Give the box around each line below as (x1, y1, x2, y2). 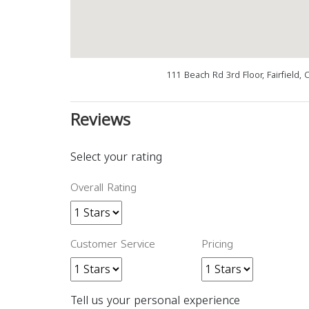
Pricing (201, 235, 233, 254)
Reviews (70, 104, 130, 136)
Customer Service (70, 235, 155, 254)
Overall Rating (70, 178, 137, 197)
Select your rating (70, 146, 162, 168)
